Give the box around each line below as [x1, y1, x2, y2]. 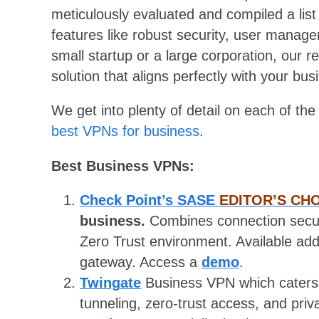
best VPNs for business [51, 123, 199, 140]
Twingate [80, 275, 141, 291]
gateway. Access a [80, 254, 202, 271]
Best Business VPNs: [51, 157, 194, 174]
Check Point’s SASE [80, 192, 219, 209]
